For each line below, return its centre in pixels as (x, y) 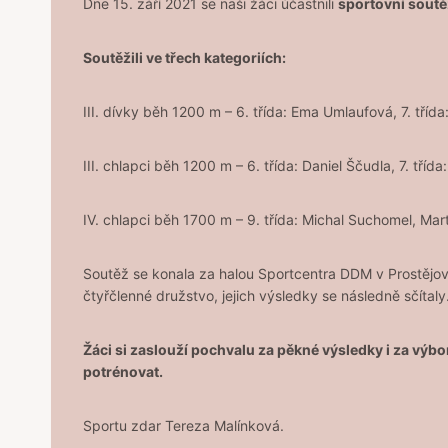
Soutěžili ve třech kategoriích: (184, 58)
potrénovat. (123, 372)
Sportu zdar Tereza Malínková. (183, 426)
